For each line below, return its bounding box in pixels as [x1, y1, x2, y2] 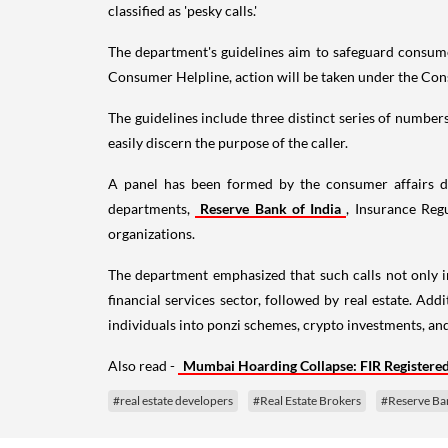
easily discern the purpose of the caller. [108, 133, 348, 151]
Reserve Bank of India [200, 199, 342, 217]
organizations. [108, 224, 195, 242]
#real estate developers [113, 392, 233, 408]
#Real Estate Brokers [253, 392, 361, 408]
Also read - [108, 356, 178, 374]
